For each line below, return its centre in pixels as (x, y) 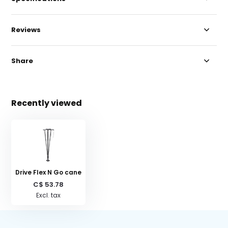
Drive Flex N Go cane (49, 172)
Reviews (26, 30)
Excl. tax (49, 195)
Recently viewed (47, 103)
